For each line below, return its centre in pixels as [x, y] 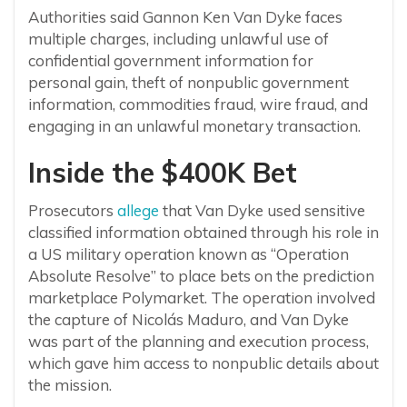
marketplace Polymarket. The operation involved [202, 298]
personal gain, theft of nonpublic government [189, 83]
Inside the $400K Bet [163, 173]
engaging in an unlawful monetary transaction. [194, 126]
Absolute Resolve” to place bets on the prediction [201, 276]
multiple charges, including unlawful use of [179, 39]
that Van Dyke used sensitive [262, 211]
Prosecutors [73, 211]
